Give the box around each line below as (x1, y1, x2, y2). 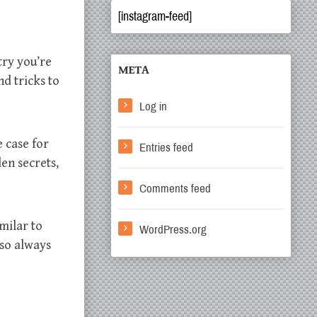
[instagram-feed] (118, 9, 192, 23)
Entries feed (139, 141, 193, 154)
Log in (139, 100, 167, 113)
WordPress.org (139, 223, 207, 236)
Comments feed (139, 182, 211, 195)
